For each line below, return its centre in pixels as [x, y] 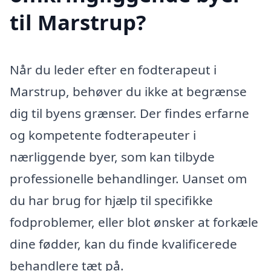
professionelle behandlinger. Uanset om [128, 179]
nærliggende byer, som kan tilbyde [112, 157]
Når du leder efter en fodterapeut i [113, 70]
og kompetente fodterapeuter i [103, 135]
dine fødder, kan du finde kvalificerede [123, 244]
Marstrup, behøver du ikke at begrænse [128, 92]
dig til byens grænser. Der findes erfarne [129, 113]
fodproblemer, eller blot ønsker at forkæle [134, 222]
